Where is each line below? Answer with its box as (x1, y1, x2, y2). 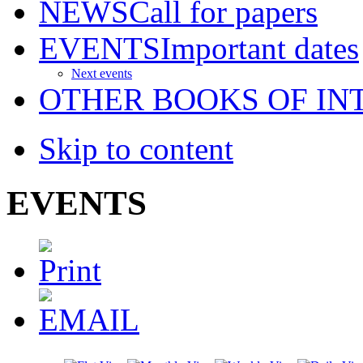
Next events (71, 66, 132, 80)
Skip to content (39, 130, 233, 166)
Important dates (160, 30, 359, 66)
